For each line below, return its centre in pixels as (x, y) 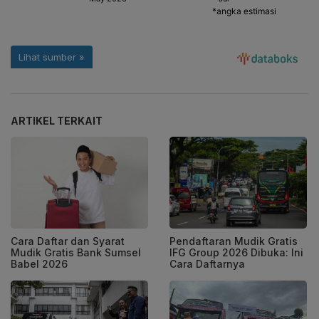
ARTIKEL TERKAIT (57, 121)
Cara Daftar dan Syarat (68, 241)
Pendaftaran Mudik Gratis (234, 241)
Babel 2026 (39, 263)
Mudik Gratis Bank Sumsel (76, 252)
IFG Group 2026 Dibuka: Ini (236, 252)
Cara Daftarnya (207, 263)
